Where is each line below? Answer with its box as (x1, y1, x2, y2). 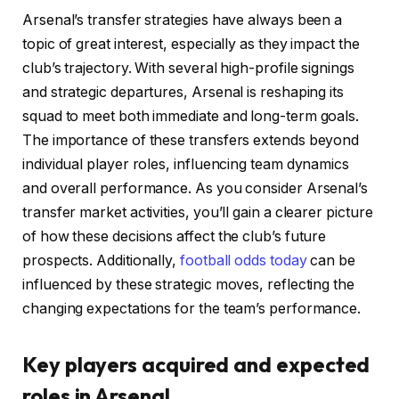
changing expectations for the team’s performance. (22, 299, 362, 317)
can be (306, 251, 355, 269)
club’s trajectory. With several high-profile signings (22, 59, 354, 77)
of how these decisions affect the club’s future (22, 227, 327, 245)
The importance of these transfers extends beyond (22, 131, 360, 149)
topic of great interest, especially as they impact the (22, 35, 360, 53)
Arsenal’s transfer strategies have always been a (22, 11, 343, 28)
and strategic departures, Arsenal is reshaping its (22, 83, 345, 101)
